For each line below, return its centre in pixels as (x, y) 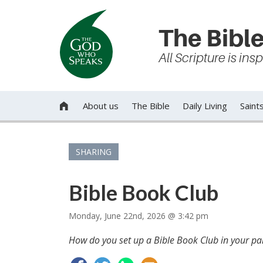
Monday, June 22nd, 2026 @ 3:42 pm (139, 216)
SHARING (94, 152)
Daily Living (205, 106)
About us (101, 106)
